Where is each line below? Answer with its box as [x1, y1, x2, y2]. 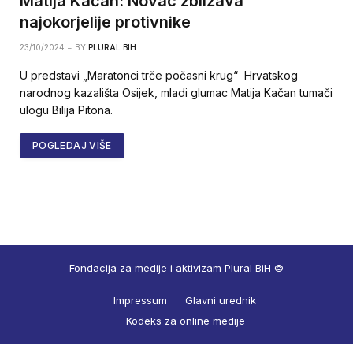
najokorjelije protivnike [20, 13, 191, 32]
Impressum [113, 294, 167, 307]
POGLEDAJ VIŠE [32, 139, 112, 152]
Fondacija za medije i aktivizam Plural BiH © [69, 262, 284, 275]
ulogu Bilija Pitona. [20, 103, 113, 117]
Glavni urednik [184, 294, 256, 307]
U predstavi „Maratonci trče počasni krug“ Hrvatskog [20, 69, 298, 83]
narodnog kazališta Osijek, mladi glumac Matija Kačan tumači [20, 86, 333, 100]
